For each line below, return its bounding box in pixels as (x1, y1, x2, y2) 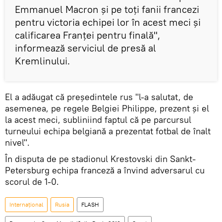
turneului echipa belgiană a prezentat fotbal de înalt (5, 125, 211, 137)
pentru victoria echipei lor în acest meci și (15, 15, 201, 28)
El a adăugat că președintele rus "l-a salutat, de (5, 91, 193, 103)
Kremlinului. (15, 54, 70, 67)
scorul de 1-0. (5, 175, 59, 187)
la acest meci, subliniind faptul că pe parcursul (5, 113, 191, 125)
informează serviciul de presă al (15, 41, 156, 54)
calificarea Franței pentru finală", (15, 28, 160, 41)
